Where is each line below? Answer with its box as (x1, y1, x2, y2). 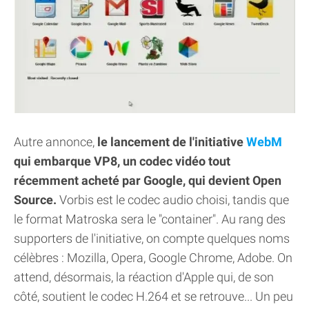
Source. (14, 192, 59, 208)
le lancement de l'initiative (97, 134, 246, 150)
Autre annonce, (14, 134, 97, 150)
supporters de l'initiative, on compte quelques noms (14, 231, 290, 246)
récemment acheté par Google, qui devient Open (14, 173, 281, 188)
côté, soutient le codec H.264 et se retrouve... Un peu (14, 289, 293, 304)
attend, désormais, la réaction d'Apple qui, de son (14, 270, 274, 285)
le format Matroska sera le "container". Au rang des (14, 212, 286, 227)
